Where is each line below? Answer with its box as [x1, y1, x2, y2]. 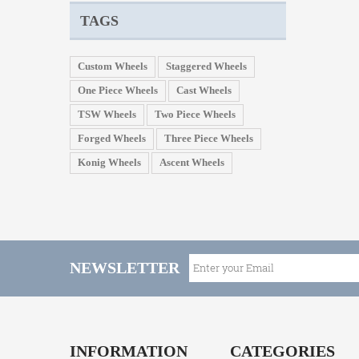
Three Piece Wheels [164, 131, 253, 144]
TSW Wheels [78, 107, 136, 120]
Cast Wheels [176, 83, 232, 96]
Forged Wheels [78, 131, 146, 144]
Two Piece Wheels [155, 107, 236, 120]
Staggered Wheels [166, 59, 247, 72]
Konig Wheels [78, 155, 141, 168]
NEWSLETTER [70, 258, 179, 276]
